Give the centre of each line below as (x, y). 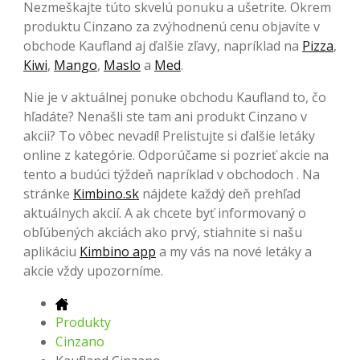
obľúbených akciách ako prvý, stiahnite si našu (163, 232)
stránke (48, 193)
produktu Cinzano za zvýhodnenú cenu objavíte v (172, 26)
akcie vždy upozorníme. (93, 270)
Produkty (83, 322)
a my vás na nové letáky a (234, 251)
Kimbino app (118, 251)
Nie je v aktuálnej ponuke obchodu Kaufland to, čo (175, 97)
